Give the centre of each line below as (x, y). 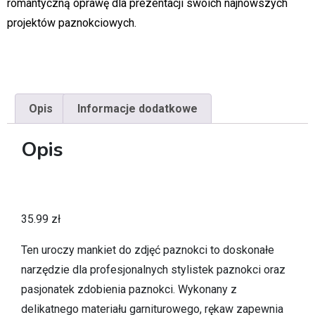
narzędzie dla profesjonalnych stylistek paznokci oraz (153, 270)
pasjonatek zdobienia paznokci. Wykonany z (129, 290)
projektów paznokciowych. (72, 22)
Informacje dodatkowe (137, 108)
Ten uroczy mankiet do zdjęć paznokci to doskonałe (148, 250)
